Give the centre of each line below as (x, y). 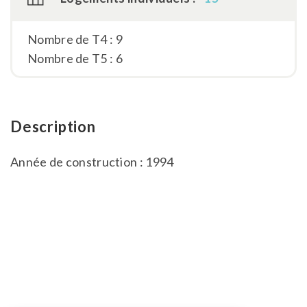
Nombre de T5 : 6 (75, 59)
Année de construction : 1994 (92, 162)
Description (53, 127)
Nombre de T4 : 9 (75, 39)
